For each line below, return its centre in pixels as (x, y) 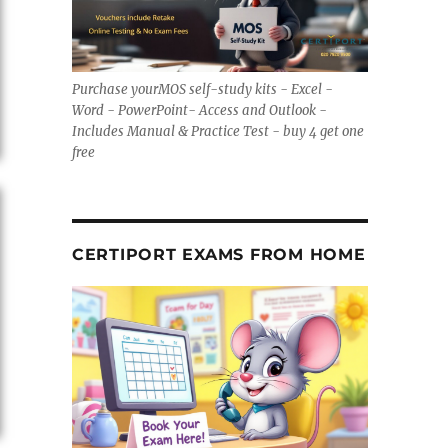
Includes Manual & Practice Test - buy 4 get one (217, 131)
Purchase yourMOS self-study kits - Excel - (202, 89)
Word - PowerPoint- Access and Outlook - (199, 110)
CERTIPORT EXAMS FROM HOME (218, 254)
